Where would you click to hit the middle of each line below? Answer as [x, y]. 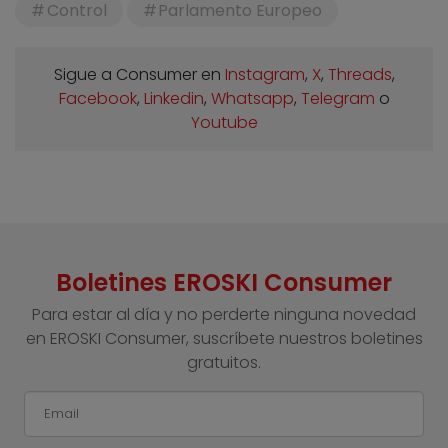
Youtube [224, 123]
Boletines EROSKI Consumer [224, 283]
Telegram [337, 99]
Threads [359, 75]
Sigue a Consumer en [139, 75]
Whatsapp [252, 99]
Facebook [97, 99]
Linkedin [173, 99]
